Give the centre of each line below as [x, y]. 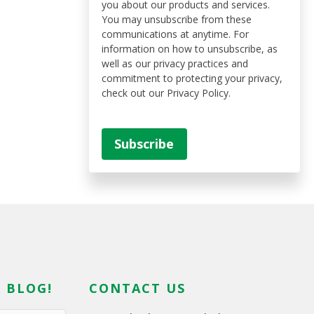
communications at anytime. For [176, 34]
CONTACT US [138, 288]
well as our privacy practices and [175, 63]
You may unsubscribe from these [177, 19]
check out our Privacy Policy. [166, 93]
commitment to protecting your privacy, [192, 78]
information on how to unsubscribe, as [190, 48]
